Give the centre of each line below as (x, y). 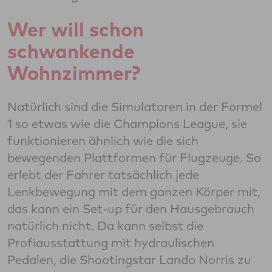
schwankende (71, 51)
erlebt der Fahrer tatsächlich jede (103, 175)
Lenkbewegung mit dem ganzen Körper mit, (134, 192)
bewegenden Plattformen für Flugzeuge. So (134, 158)
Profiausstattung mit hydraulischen (111, 243)
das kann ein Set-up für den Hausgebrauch (131, 209)
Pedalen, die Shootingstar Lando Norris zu (129, 260)
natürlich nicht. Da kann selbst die (105, 226)
